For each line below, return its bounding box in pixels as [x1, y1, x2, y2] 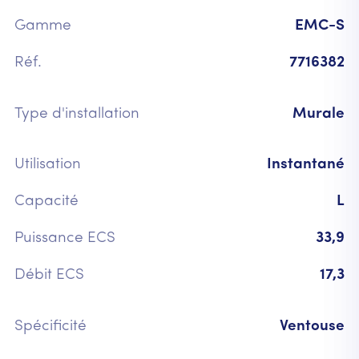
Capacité [14, 194, 79, 210]
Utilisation [14, 157, 81, 173]
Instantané [267, 157, 345, 173]
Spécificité [14, 318, 87, 334]
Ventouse [280, 318, 345, 334]
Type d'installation [14, 106, 139, 122]
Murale [292, 106, 345, 122]
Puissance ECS [14, 231, 115, 247]
